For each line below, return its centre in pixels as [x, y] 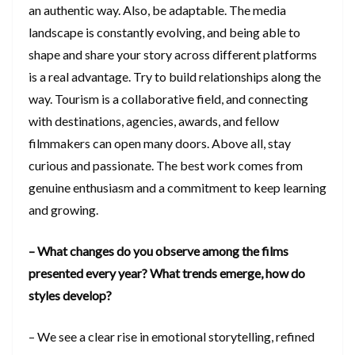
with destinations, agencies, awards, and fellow [154, 120]
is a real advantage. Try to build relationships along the [175, 76]
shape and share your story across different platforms [173, 54]
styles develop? [71, 295]
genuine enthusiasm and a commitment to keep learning [177, 187]
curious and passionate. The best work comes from [166, 165]
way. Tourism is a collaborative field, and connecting [168, 98]
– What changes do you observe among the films [158, 250]
